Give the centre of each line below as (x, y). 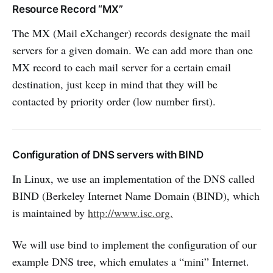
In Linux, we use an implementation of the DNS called (133, 179)
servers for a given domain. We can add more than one (133, 50)
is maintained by (50, 213)
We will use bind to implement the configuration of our (134, 245)
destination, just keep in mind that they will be (115, 84)
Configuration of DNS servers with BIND (108, 155)
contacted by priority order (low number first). (114, 101)
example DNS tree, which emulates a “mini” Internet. (131, 262)
